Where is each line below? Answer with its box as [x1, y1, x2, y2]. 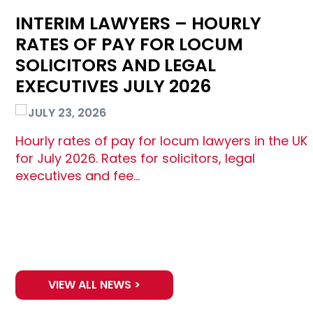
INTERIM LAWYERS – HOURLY [15, 11, 261, 36]
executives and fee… [15, 167, 140, 185]
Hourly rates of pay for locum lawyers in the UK [15, 132, 307, 150]
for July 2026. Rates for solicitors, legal [15, 150, 255, 168]
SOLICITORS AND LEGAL [15, 53, 216, 78]
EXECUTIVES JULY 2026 [15, 74, 211, 99]
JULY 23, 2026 [28, 105, 106, 122]
